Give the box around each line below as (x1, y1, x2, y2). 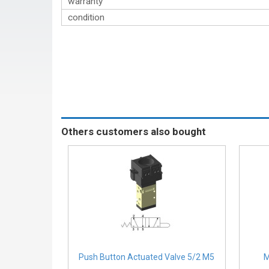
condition (68, 12, 104, 23)
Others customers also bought (61, 125, 206, 138)
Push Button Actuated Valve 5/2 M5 (79, 252, 215, 262)
